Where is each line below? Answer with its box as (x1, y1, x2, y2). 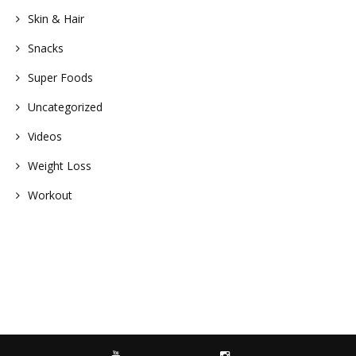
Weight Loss (28, 158, 91, 174)
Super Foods (28, 70, 93, 86)
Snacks (28, 41, 64, 56)
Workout (28, 188, 72, 203)
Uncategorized (28, 99, 103, 115)
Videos (28, 129, 62, 145)
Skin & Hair (28, 11, 84, 27)
